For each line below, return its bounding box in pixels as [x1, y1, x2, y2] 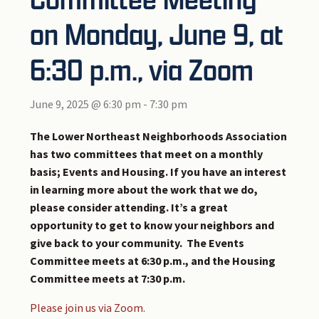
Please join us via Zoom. [30, 300, 146, 315]
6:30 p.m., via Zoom [30, 49, 254, 90]
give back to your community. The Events [30, 236, 245, 251]
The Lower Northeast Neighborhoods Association [30, 129, 288, 144]
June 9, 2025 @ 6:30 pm [30, 97, 142, 112]
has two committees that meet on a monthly [30, 147, 263, 162]
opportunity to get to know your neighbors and [30, 218, 275, 233]
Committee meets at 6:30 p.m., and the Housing [30, 253, 276, 268]
